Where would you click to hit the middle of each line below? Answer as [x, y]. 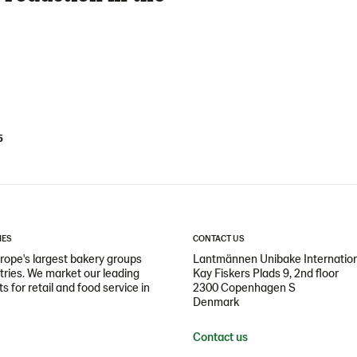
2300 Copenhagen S [244, 287]
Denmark [216, 301]
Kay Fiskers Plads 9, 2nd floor [266, 273]
